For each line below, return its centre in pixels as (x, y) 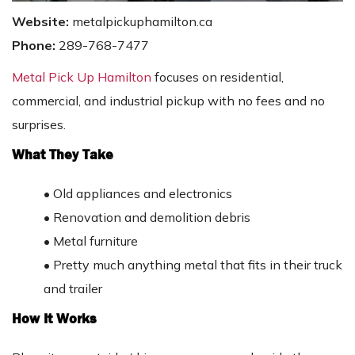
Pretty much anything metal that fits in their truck (198, 264)
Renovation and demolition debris (152, 217)
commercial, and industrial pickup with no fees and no (168, 100)
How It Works (54, 319)
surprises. (39, 124)
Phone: (35, 45)
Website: (42, 21)
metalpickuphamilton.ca (142, 21)
